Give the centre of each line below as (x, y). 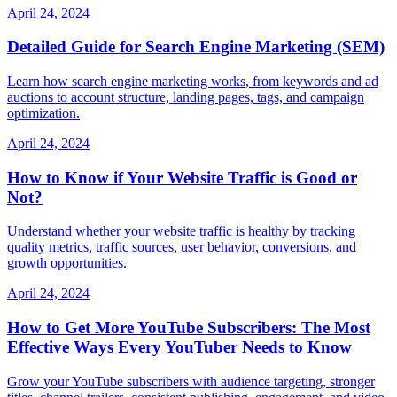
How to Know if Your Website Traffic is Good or (182, 177)
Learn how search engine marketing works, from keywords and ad (193, 81)
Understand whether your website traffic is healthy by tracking (181, 231)
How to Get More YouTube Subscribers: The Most (189, 328)
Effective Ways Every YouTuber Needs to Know (179, 347)
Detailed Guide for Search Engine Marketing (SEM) (196, 47)
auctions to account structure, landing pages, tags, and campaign (186, 97)
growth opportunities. (67, 263)
